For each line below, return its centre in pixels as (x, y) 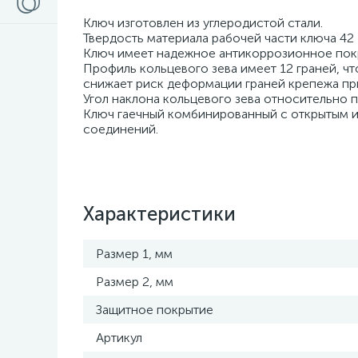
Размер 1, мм (134, 254)
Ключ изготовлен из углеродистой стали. (203, 23)
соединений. (121, 129)
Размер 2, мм (135, 282)
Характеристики (159, 214)
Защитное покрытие (155, 310)
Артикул (119, 338)
